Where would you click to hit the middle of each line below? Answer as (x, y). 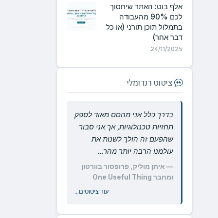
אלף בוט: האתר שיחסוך (146, 7)
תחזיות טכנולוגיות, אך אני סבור (126, 127)
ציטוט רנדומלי (150, 83)
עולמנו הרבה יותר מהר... (135, 151)
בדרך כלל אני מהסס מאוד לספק (124, 115)
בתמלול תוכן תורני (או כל (144, 27)
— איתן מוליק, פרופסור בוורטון (127, 166)
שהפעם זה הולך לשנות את (132, 139)
